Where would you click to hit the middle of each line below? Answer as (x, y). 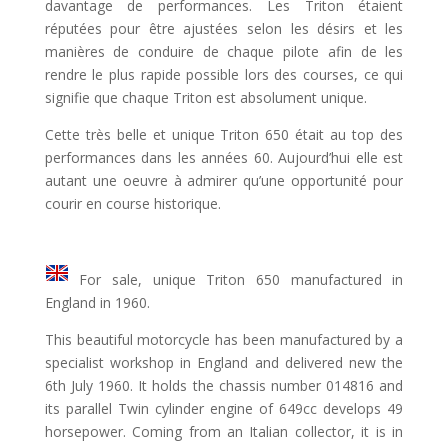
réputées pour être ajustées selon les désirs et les (224, 28)
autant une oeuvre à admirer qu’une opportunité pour (224, 180)
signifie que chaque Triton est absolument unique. (205, 97)
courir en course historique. (132, 203)
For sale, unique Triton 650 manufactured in (236, 279)
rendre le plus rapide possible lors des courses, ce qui (224, 74)
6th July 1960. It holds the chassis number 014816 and (224, 385)
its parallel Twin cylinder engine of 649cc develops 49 (224, 408)
